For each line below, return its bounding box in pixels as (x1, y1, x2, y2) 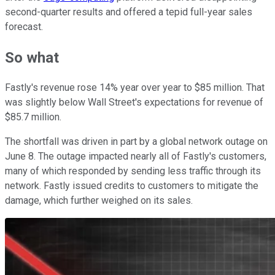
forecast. (5, 20, 45, 33)
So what (5, 48, 59, 66)
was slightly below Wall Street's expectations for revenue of (5, 96, 263, 109)
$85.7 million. (5, 111, 64, 123)
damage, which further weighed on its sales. (5, 195, 195, 207)
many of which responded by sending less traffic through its (5, 165, 261, 177)
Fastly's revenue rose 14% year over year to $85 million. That (5, 82, 265, 94)
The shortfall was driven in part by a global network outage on (5, 136, 268, 148)
